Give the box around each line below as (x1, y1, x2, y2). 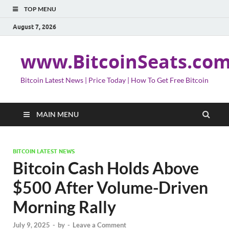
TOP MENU (24, 5, 56, 13)
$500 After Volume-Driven (13, 177, 208, 197)
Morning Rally (13, 197, 116, 217)
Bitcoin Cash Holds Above (13, 158, 199, 178)
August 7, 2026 (13, 22, 56, 31)
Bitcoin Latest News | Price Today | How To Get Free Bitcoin (20, 76, 209, 84)
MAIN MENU (36, 110, 79, 119)
